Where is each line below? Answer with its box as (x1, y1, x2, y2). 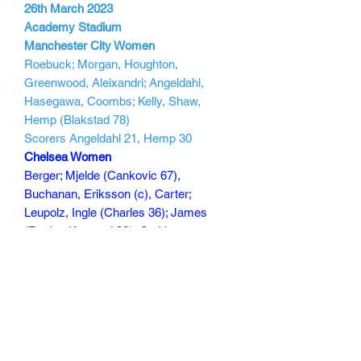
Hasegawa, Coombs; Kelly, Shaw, (24, 93, 201, 108)
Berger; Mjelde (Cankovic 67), (24, 168, 180, 182)
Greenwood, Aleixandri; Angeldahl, (24, 75, 204, 89)
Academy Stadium (24, 19, 122, 34)
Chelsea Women (24, 149, 111, 164)
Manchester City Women (24, 38, 155, 52)
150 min (24, 279, 66, 293)
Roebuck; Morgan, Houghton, (24, 56, 178, 71)
